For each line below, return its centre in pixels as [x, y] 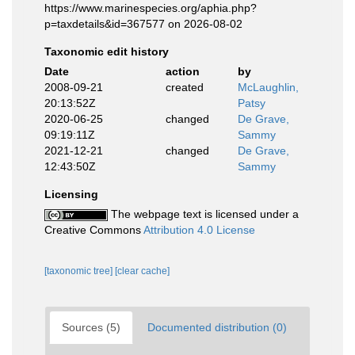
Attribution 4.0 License [199, 230]
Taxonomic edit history [107, 52]
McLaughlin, [268, 87]
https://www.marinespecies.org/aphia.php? [151, 8]
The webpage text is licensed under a [203, 214]
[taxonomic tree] [80, 271]
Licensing [71, 194]
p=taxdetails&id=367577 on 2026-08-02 [143, 24]
